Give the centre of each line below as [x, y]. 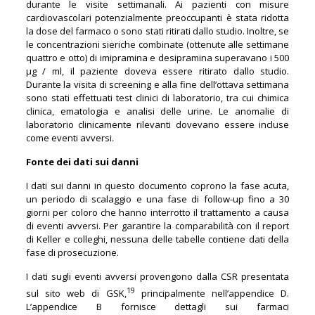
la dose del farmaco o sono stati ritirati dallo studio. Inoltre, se [157, 31]
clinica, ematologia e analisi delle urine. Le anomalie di [157, 111]
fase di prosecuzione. [72, 252]
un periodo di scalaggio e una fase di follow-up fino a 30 [157, 199]
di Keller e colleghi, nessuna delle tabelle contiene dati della [157, 239]
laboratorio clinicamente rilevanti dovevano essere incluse [157, 124]
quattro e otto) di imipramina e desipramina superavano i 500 [157, 57]
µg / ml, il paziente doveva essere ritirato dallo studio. [157, 71]
